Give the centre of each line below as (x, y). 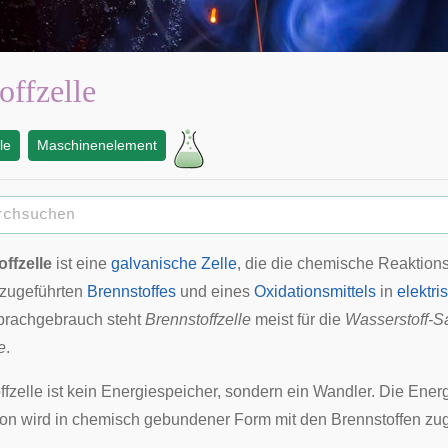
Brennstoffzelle (198, 319)
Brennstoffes (131, 291)
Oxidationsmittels (315, 291)
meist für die (298, 319)
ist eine (81, 263)
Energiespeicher (159, 391)
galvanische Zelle (174, 263)
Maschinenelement (97, 145)
